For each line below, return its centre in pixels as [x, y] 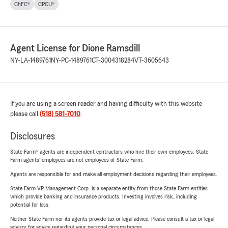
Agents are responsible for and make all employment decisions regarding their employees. [114, 174]
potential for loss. [30, 204]
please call [25, 114]
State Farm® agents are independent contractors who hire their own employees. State [109, 151]
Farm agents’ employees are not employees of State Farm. [77, 160]
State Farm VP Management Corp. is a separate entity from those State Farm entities [109, 188]
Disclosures [33, 136]
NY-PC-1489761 [71, 60]
